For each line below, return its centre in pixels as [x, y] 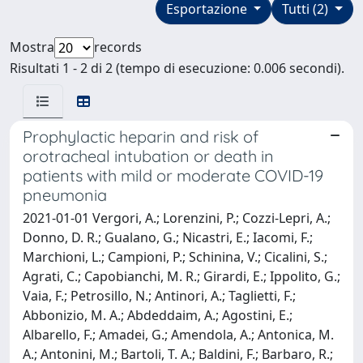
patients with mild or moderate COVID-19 [173, 175]
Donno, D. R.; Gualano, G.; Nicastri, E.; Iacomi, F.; [168, 237]
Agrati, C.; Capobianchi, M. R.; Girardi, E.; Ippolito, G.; [181, 276]
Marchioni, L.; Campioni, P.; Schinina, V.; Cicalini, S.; [175, 256]
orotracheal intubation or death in [148, 156]
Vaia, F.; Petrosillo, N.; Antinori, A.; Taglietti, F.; [159, 295]
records [118, 47]
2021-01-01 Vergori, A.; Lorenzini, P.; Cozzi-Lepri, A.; [177, 218]
